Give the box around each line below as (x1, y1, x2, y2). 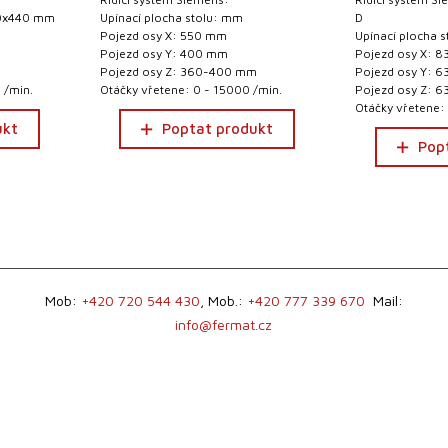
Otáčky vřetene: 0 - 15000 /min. (99, 82, 282, 97)
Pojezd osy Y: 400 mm (99, 46, 228, 61)
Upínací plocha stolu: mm (99, 10, 243, 25)
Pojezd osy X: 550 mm (99, 28, 227, 43)
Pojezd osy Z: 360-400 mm (99, 64, 257, 79)
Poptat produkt (162, 120, 274, 137)
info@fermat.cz (175, 316, 273, 333)
